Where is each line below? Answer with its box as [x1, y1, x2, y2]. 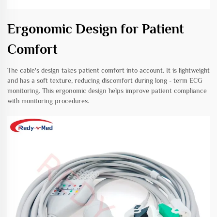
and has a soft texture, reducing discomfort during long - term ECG [7, 77, 202, 85]
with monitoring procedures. [7, 97, 89, 105]
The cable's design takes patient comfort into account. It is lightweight [7, 66, 210, 75]
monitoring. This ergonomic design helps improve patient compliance [7, 87, 207, 95]
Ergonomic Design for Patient [7, 21, 184, 37]
